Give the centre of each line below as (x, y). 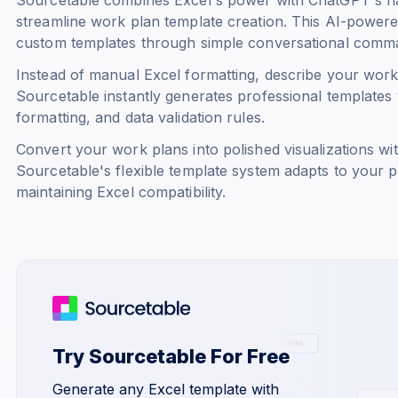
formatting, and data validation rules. (140, 117)
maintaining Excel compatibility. (121, 191)
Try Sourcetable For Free (171, 356)
